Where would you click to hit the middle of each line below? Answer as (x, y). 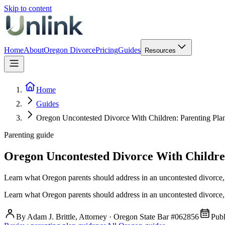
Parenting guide (29, 135)
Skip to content (28, 8)
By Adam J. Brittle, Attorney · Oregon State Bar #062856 (107, 216)
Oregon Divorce (70, 50)
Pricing (107, 50)
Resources (160, 50)
